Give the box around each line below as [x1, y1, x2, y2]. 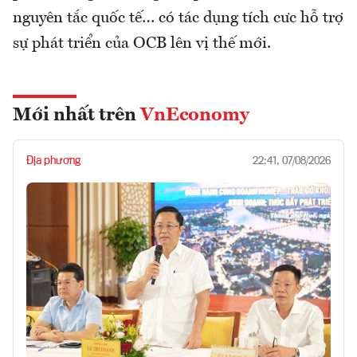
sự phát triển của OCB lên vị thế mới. [13, 36, 271, 53]
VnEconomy [140, 106, 249, 126]
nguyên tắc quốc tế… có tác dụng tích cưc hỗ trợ [13, 10, 343, 27]
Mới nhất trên [13, 106, 140, 126]
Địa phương [26, 155, 80, 167]
